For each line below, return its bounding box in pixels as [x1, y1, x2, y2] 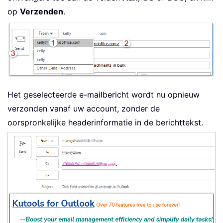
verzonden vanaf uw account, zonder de [7, 104, 160, 114]
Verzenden [20, 6, 63, 16]
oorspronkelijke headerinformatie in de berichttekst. [7, 117, 203, 128]
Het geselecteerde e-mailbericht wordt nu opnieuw [7, 90, 200, 100]
